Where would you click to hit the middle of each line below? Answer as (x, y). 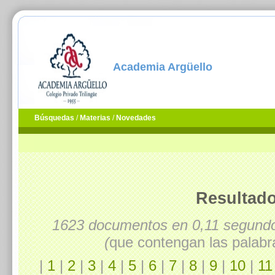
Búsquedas (54, 118)
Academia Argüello (163, 67)
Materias (95, 118)
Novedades (136, 118)
